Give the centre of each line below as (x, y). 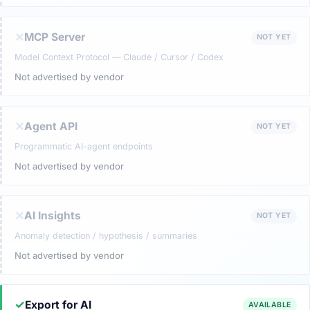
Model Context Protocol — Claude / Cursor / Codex (119, 57)
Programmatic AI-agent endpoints (84, 147)
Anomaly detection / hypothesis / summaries (106, 236)
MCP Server (55, 37)
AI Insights (53, 216)
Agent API (51, 127)
